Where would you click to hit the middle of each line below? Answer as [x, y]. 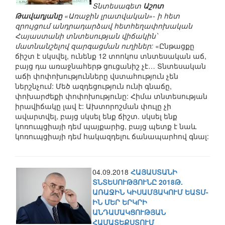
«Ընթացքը [174, 46]
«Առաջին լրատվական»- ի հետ [121, 16]
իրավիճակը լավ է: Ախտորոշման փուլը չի [93, 106]
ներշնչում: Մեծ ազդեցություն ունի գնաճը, [93, 86]
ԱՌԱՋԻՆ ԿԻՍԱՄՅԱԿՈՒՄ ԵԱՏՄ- [150, 192]
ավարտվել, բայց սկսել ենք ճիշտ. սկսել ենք [96, 116]
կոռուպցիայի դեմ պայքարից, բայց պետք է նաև [106, 126]
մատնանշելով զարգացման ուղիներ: [84, 46]
